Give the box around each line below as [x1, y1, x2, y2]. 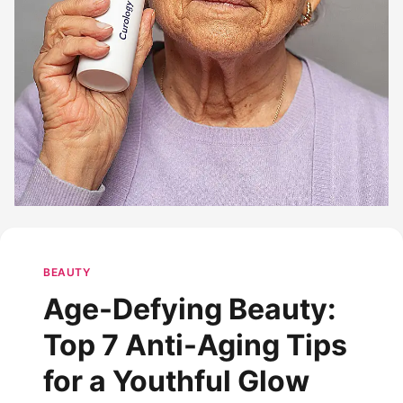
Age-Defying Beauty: [43, 291, 336, 327]
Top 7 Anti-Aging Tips [43, 327, 347, 363]
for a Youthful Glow [43, 363, 309, 399]
